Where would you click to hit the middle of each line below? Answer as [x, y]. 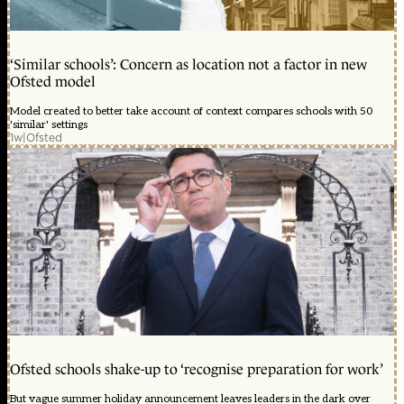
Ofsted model [53, 82]
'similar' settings [49, 125]
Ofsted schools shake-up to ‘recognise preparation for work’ [197, 370]
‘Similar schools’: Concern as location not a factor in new [188, 65]
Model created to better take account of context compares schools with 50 [191, 112]
